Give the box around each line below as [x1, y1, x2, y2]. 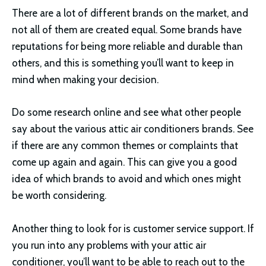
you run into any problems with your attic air [12, 239, 206, 251]
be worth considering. [12, 189, 106, 202]
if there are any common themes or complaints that [12, 140, 238, 152]
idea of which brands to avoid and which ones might [12, 173, 241, 185]
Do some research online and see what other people [12, 106, 241, 119]
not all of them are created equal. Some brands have [12, 24, 242, 36]
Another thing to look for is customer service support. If [12, 222, 254, 235]
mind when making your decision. [12, 74, 159, 86]
